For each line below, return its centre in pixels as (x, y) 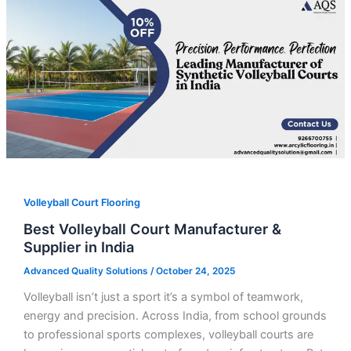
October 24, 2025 (195, 271)
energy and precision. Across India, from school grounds (175, 315)
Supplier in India (80, 247)
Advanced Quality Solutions (87, 271)
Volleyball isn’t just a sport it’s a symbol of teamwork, (163, 297)
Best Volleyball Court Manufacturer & (152, 229)
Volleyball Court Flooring (81, 202)
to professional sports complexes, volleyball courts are (168, 334)
